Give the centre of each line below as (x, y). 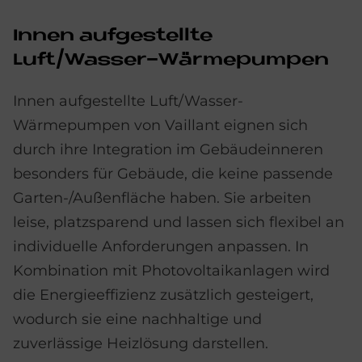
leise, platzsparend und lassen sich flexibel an (179, 222)
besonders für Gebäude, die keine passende (173, 173)
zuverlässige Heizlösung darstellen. (141, 343)
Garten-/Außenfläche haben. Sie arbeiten (162, 198)
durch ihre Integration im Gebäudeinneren (168, 149)
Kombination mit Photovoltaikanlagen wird (171, 270)
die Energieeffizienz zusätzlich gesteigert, (163, 295)
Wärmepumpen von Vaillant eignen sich (160, 125)
